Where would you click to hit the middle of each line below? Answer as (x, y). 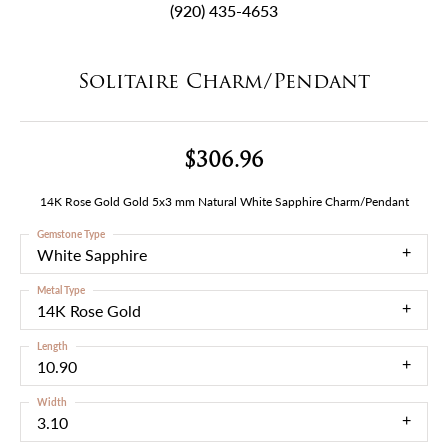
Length (52, 346)
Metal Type (61, 290)
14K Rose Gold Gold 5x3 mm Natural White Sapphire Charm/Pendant (224, 201)
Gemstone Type (71, 234)
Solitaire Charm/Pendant (224, 81)
